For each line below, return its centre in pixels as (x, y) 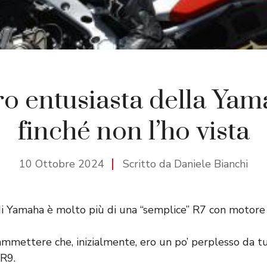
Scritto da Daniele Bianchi (185, 164)
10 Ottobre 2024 (62, 164)
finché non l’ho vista (133, 131)
